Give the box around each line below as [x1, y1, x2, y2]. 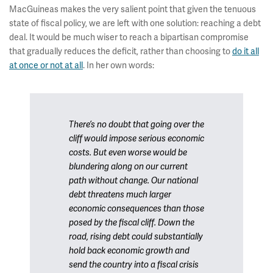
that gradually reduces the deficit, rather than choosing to [9, 46, 232, 57]
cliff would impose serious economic [69, 133, 204, 144]
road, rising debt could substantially [69, 232, 203, 242]
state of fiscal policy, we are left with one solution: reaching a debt [9, 18, 261, 29]
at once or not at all [9, 60, 83, 71]
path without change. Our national [69, 175, 198, 186]
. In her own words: [83, 60, 154, 71]
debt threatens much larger [69, 190, 171, 200]
